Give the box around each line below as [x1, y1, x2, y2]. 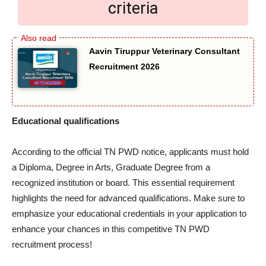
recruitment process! [12, 239, 92, 249]
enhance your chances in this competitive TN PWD [12, 223, 210, 234]
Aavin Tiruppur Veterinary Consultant [89, 46, 240, 56]
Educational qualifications [12, 115, 119, 126]
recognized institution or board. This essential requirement [12, 177, 235, 188]
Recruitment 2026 [89, 62, 160, 72]
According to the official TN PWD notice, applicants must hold [12, 146, 249, 157]
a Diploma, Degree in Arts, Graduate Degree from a [12, 161, 210, 172]
